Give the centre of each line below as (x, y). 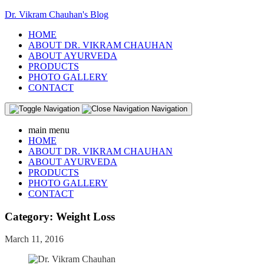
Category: (30, 216)
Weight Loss (85, 216)
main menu (49, 130)
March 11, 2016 (34, 239)
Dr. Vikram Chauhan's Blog (57, 14)
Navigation (169, 109)
